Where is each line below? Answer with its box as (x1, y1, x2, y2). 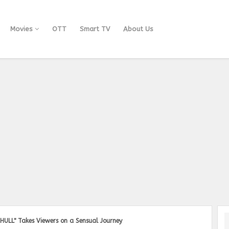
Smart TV (80, 25, 110, 33)
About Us (123, 25, 153, 33)
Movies (10, 25, 35, 33)
